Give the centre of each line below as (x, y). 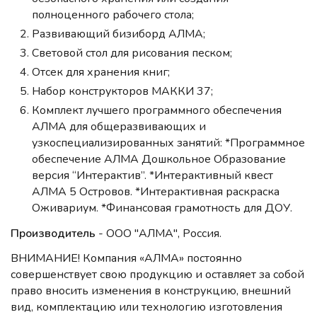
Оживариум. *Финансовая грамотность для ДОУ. (162, 208)
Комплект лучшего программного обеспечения (157, 111)
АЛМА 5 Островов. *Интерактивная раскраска (156, 192)
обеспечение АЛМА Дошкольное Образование (159, 160)
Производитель (53, 234)
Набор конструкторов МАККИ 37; (122, 92)
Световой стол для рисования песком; (132, 53)
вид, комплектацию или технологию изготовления (146, 307)
